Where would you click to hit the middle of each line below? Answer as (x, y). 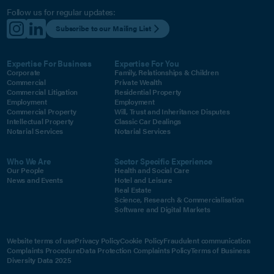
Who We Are (29, 161)
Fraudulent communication (207, 240)
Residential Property (148, 92)
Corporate (24, 72)
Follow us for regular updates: (61, 11)
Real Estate (133, 190)
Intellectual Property (40, 121)
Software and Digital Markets (162, 209)
